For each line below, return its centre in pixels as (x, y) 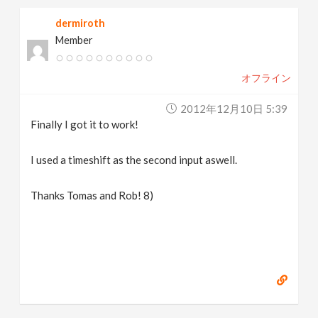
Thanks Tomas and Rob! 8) (92, 195)
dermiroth (81, 23)
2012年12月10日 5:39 (234, 108)
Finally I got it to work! (85, 124)
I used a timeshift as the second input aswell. (134, 159)
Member (75, 40)
